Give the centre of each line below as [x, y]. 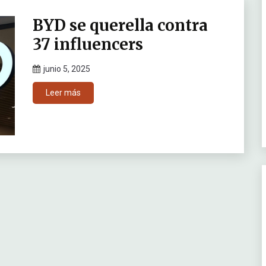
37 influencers [88, 45]
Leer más [63, 93]
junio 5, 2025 [66, 69]
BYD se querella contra [120, 26]
